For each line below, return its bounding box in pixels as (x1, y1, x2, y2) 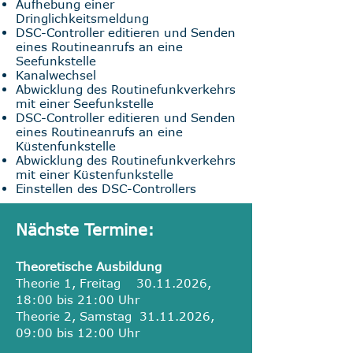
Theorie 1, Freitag (16, 276, 136, 290)
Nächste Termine (16, 219, 147, 239)
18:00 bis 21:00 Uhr (16, 292, 139, 307)
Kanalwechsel (16, 68, 96, 82)
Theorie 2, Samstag (16, 309, 139, 323)
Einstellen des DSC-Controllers (16, 181, 196, 195)
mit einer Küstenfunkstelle (16, 167, 173, 181)
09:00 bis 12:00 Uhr (16, 325, 139, 340)
